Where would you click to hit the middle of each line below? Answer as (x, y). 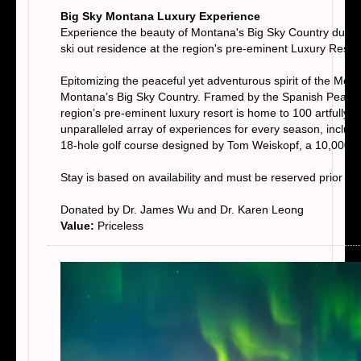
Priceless (120, 225)
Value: (79, 225)
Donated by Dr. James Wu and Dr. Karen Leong (182, 209)
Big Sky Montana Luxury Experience (160, 16)
